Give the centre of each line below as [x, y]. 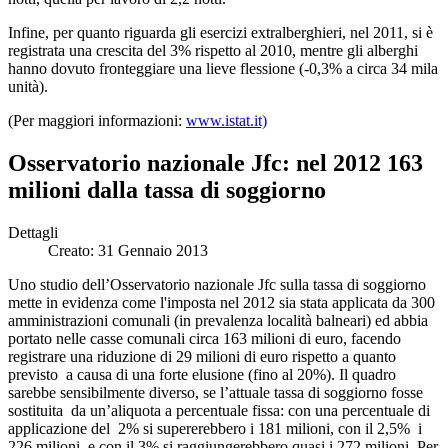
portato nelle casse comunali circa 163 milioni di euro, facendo [204, 339]
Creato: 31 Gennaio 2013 [128, 251]
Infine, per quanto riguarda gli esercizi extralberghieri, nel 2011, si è [220, 33]
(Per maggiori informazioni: [97, 121]
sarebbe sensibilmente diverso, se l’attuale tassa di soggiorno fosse [215, 393]
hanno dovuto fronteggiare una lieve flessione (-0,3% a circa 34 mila [223, 69]
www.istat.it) [226, 121]
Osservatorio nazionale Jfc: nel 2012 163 [215, 163]
